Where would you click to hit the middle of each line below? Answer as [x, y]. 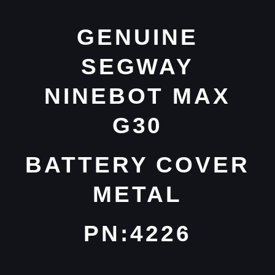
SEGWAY [137, 67]
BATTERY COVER [137, 165]
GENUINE [137, 37]
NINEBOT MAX [137, 96]
